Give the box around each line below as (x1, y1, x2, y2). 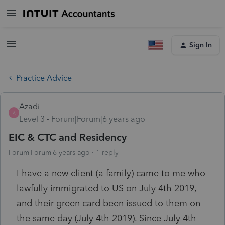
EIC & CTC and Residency (9, 131, 127, 143)
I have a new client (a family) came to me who (17, 167, 205, 179)
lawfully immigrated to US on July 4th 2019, (17, 182, 196, 194)
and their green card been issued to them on (17, 197, 200, 209)
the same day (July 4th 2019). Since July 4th (17, 212, 196, 224)
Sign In (189, 41, 212, 49)
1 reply (96, 148, 119, 157)
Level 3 (19, 114, 45, 124)
